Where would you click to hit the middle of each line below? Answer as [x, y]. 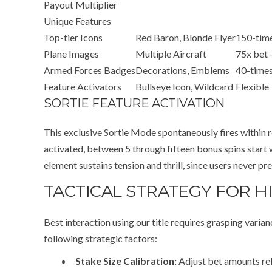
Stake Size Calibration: [126, 261]
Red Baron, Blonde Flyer [185, 37]
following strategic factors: [100, 238]
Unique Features [77, 21]
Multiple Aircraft [171, 54]
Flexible [252, 87]
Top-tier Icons [73, 37]
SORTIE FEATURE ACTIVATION [134, 103]
